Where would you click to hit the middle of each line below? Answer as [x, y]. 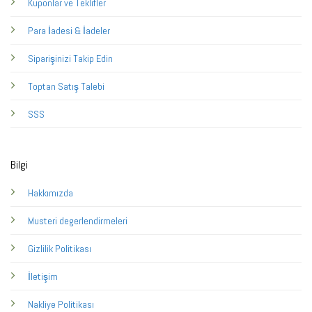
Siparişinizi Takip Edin [70, 58]
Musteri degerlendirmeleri [77, 221]
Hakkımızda [50, 193]
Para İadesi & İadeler [69, 30]
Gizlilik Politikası [59, 249]
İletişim [42, 277]
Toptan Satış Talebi [66, 86]
